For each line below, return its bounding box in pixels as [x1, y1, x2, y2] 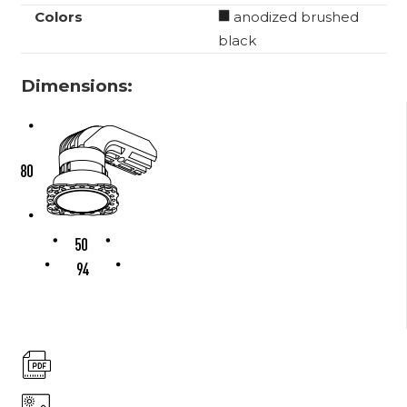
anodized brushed [229, 8, 359, 26]
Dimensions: [20, 74, 133, 96]
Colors [34, 8, 83, 26]
